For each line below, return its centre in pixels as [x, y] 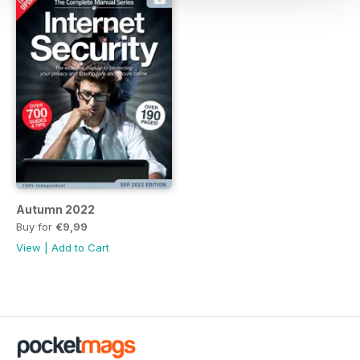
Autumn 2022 [55, 210]
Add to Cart [80, 248]
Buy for [36, 227]
